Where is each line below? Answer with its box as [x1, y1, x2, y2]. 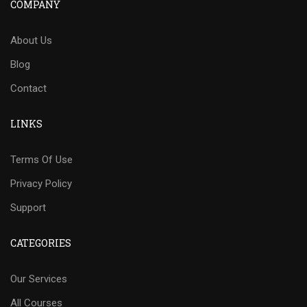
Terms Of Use [10, 153, 73, 166]
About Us [10, 34, 52, 47]
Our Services [10, 272, 67, 285]
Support [10, 201, 46, 214]
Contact [10, 82, 47, 95]
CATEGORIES [10, 236, 71, 249]
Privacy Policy [10, 177, 72, 190]
